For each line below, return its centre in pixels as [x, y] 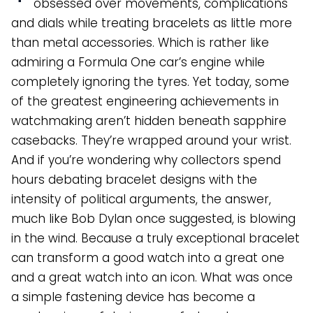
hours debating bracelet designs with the [134, 180]
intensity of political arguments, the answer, [141, 199]
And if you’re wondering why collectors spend [146, 160]
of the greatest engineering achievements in [145, 102]
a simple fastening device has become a [133, 297]
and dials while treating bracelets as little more [152, 23]
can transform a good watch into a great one [148, 258]
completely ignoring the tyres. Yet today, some [150, 82]
